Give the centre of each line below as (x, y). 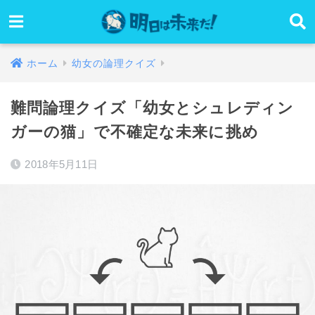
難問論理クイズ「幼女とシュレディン (153, 108)
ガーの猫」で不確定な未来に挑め (135, 132)
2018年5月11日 (62, 164)
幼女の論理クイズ (114, 63)
